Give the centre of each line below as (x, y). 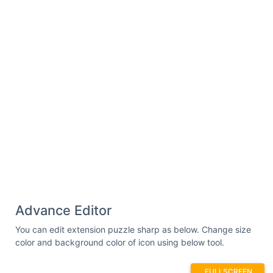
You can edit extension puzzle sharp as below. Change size (133, 229)
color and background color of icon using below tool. (120, 242)
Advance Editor (63, 210)
